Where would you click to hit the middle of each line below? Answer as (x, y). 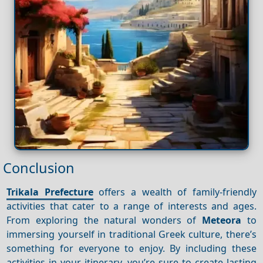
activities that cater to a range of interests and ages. (131, 206)
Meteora (222, 220)
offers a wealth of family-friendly (175, 192)
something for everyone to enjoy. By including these (131, 248)
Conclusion (39, 168)
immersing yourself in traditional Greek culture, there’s (131, 234)
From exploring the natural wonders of (104, 220)
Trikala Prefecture (50, 192)
